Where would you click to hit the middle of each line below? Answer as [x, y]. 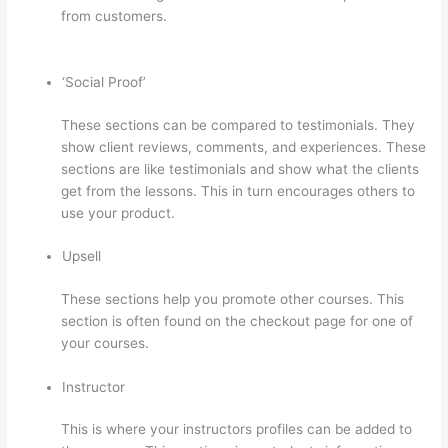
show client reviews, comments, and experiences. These [244, 146]
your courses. [105, 342]
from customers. [116, 16]
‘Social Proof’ [104, 82]
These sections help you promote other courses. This [233, 298]
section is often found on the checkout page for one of [237, 320]
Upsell [82, 256]
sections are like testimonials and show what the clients [240, 168]
